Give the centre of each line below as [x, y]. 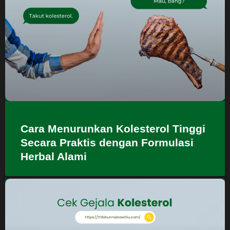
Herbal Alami [54, 156]
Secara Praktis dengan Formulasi [107, 142]
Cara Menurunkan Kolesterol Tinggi [113, 128]
